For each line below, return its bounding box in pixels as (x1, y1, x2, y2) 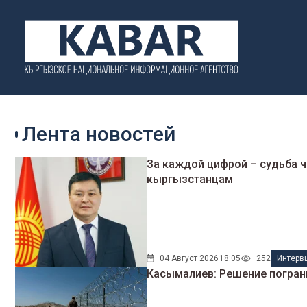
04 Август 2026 (160, 253, 219, 263)
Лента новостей (22, 122, 175, 147)
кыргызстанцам (147, 173, 234, 186)
